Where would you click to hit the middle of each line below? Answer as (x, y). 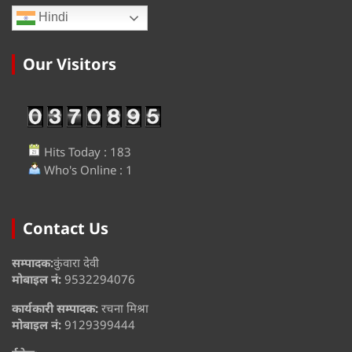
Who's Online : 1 (87, 170)
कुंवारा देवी (76, 263)
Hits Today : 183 (86, 152)
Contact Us (66, 229)
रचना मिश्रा (123, 308)
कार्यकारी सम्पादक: (55, 308)
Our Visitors (70, 64)
